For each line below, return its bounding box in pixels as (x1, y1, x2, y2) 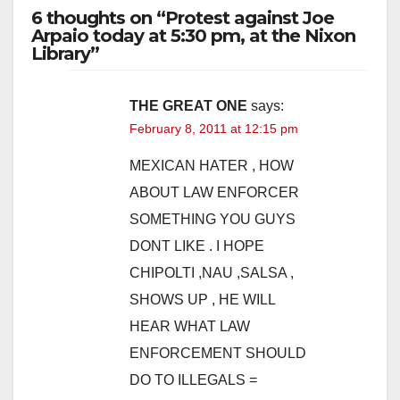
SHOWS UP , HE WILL (129, 292, 275, 308)
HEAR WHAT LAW (129, 319, 250, 335)
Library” (31, 43, 99, 65)
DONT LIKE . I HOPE (129, 238, 264, 254)
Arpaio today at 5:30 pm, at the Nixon (31, 25, 355, 47)
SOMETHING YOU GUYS (129, 212, 296, 228)
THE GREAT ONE (129, 98, 247, 114)
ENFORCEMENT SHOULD (129, 346, 306, 362)
